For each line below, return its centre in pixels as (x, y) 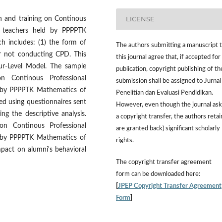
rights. (125, 140)
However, (130, 105)
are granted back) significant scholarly (168, 128)
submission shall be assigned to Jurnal (168, 81)
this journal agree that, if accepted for (168, 57)
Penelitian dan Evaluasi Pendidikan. (165, 93)
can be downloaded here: (165, 174)
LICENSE (140, 19)
